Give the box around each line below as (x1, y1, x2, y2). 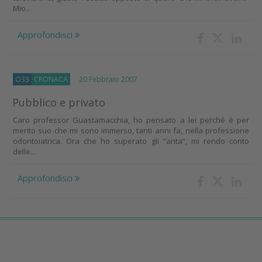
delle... (13, 146, 36, 157)
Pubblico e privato (12, 95, 105, 110)
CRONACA (34, 74, 68, 85)
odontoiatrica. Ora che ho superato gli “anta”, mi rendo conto (13, 136, 249, 147)
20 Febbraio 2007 (70, 74, 137, 85)
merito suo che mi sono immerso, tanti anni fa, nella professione (13, 125, 249, 136)
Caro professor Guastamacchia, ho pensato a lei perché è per (13, 115, 249, 126)
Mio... (13, 3, 31, 14)
